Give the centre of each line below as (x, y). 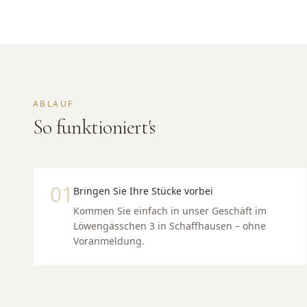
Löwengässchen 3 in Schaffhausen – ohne (170, 226)
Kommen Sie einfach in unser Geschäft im (170, 211)
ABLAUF (53, 104)
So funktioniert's (94, 127)
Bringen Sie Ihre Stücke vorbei (143, 191)
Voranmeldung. (109, 241)
